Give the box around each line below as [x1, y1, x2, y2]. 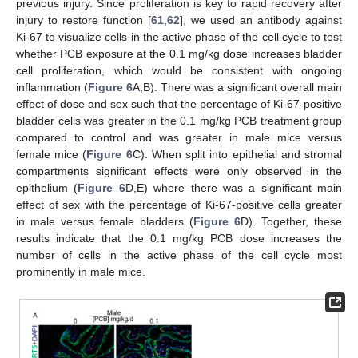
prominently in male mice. [16, 265, 145, 279]
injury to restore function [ [16, 14, 151, 27]
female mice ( [16, 148, 87, 161]
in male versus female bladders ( [16, 215, 193, 229]
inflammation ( [16, 81, 88, 94]
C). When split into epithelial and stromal [132, 148, 343, 161]
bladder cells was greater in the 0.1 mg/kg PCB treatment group [16, 114, 342, 128]
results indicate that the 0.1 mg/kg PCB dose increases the [16, 232, 342, 245]
